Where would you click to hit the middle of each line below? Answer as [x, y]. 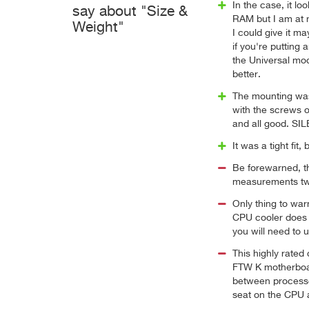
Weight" [98, 28]
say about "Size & [130, 12]
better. [246, 74]
